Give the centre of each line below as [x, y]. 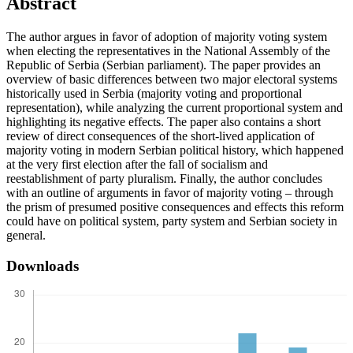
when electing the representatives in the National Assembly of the [168, 51]
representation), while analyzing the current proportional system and [175, 108]
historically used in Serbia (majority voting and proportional [154, 94]
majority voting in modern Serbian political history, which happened [175, 150]
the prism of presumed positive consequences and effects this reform [175, 207]
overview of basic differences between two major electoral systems [172, 80]
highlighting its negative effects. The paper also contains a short [163, 122]
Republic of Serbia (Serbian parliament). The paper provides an [163, 65]
